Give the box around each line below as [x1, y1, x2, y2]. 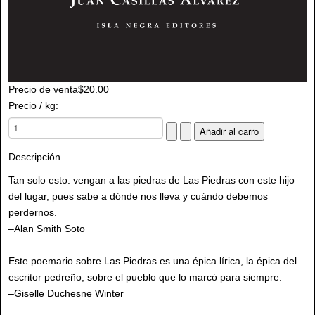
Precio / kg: [8, 100, 58, 112]
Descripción [8, 151, 60, 163]
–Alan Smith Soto [8, 223, 85, 235]
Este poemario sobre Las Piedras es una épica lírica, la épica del [8, 255, 297, 267]
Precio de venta [8, 84, 78, 96]
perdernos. [8, 207, 57, 219]
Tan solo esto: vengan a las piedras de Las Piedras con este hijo [8, 174, 295, 186]
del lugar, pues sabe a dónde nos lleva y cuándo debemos [8, 191, 268, 202]
